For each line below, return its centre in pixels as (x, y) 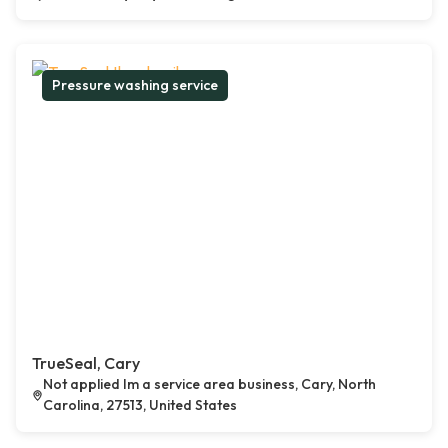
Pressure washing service (135, 85)
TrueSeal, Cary (86, 363)
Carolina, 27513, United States (139, 405)
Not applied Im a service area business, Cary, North (209, 384)
